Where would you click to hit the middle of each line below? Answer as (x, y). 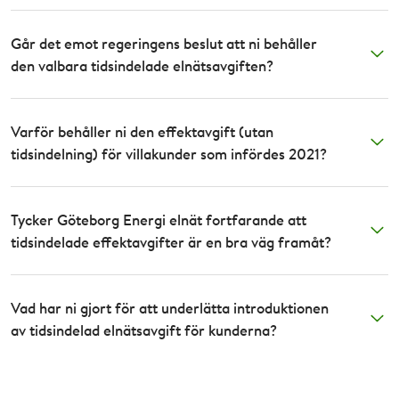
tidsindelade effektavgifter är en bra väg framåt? (171, 241)
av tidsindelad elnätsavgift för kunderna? (144, 330)
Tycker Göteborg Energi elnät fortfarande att (159, 219)
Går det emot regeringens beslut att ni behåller (164, 43)
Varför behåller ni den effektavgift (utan (142, 131)
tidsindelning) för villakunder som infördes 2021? (169, 153)
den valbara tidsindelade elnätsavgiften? (142, 65)
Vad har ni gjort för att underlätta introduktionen (170, 307)
